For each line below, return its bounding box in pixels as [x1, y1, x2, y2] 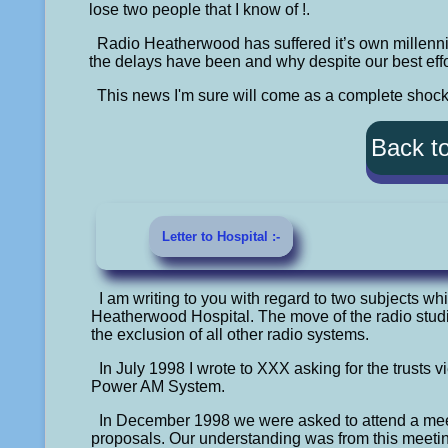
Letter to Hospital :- [162, 228, 281, 244]
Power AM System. [90, 377, 225, 395]
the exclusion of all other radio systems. [90, 325, 369, 343]
